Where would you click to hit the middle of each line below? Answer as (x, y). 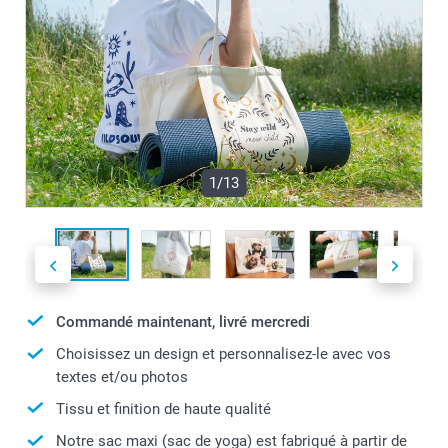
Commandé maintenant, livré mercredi (183, 321)
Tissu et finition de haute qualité (163, 408)
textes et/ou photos (122, 376)
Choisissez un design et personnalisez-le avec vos (223, 354)
